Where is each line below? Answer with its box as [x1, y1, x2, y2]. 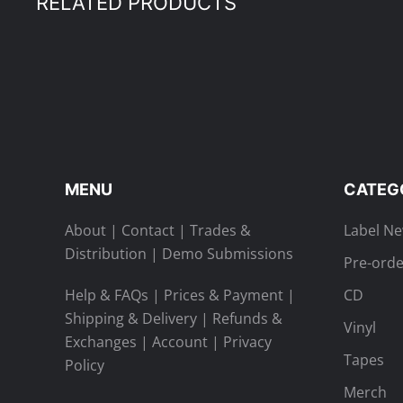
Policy [65, 355, 104, 375]
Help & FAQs [65, 285, 148, 305]
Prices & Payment [164, 285, 283, 305]
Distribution [65, 244, 147, 264]
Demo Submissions [162, 244, 293, 264]
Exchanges [65, 332, 137, 352]
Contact [121, 220, 175, 240]
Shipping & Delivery [65, 309, 197, 328]
